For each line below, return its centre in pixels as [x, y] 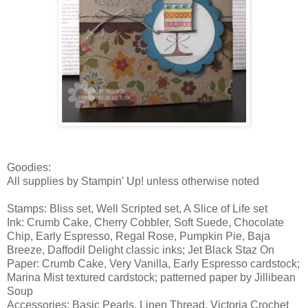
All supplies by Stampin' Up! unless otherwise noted [133, 181]
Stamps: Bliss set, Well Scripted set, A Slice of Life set [137, 208]
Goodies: [29, 167]
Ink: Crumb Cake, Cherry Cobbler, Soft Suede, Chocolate [145, 222]
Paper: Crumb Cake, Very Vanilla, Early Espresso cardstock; [153, 263]
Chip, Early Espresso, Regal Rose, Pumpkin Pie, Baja [139, 236]
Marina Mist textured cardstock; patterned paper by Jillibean [151, 277]
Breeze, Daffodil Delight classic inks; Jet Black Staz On [141, 250]
